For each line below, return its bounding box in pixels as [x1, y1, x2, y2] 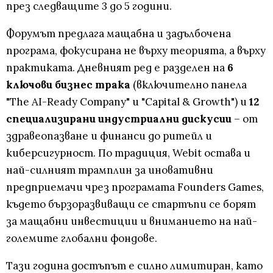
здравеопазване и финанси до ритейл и [6, 129, 212, 143]
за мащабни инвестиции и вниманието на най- [6, 214, 257, 229]
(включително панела [130, 78, 247, 92]
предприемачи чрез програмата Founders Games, [6, 180, 264, 194]
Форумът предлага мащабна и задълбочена [6, 27, 231, 41]
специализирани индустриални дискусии [6, 112, 232, 126]
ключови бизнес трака [6, 78, 130, 92]
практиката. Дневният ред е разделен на [6, 61, 225, 75]
